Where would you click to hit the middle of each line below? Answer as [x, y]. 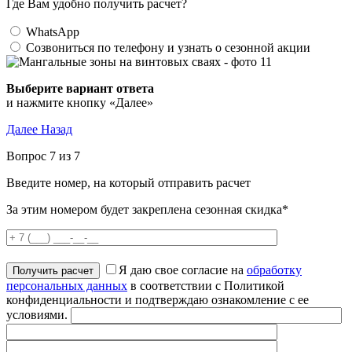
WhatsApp [53, 32]
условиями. [37, 315]
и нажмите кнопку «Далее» [80, 103]
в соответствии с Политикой [206, 286]
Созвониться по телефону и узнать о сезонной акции [168, 48]
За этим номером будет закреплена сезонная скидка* [147, 209]
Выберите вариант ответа [80, 88]
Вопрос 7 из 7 [43, 156]
